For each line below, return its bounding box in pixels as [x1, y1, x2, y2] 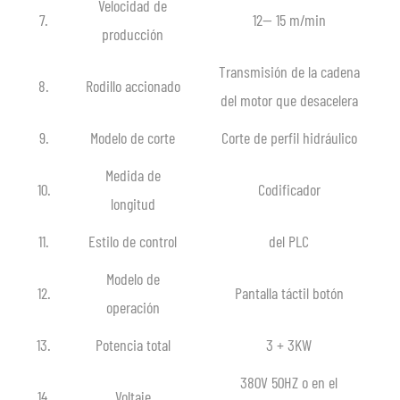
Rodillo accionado [85, 75, 180, 96]
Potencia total [95, 334, 171, 354]
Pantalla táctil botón [234, 282, 344, 303]
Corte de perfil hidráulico [221, 127, 357, 147]
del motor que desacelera [220, 89, 358, 110]
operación [105, 296, 160, 317]
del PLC [269, 230, 309, 251]
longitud [110, 193, 155, 213]
